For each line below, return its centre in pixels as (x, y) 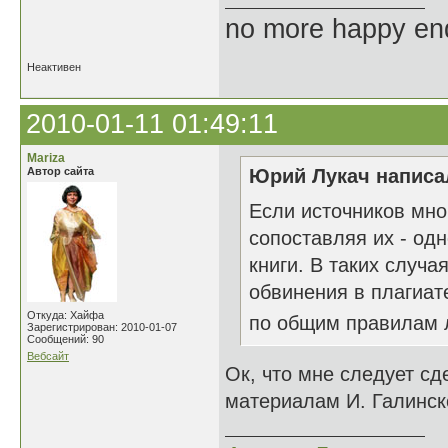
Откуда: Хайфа (65, 315)
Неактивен (54, 67)
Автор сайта (60, 171)
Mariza (46, 158)
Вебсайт (48, 356)
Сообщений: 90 (65, 339)
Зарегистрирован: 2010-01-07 (102, 327)
